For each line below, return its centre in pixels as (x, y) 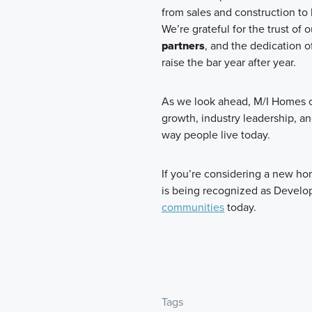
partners (183, 46)
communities (193, 208)
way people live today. (216, 135)
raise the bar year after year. (229, 63)
